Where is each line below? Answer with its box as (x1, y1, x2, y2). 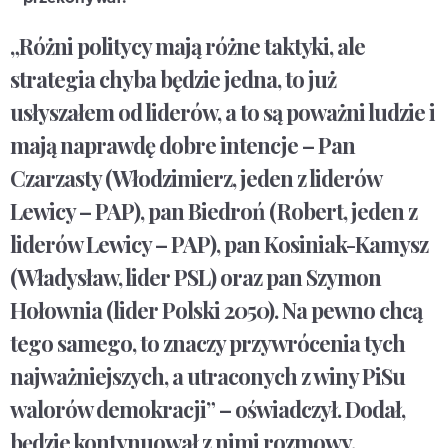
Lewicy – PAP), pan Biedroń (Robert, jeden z (10, 196, 417, 227)
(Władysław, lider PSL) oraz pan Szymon (10, 262, 381, 293)
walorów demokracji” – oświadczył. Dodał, (10, 394, 405, 425)
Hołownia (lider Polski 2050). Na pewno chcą (10, 295, 422, 326)
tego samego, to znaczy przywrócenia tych (10, 328, 405, 359)
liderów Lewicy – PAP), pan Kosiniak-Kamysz (10, 229, 428, 260)
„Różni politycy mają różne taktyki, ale (10, 31, 365, 62)
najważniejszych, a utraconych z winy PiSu (10, 361, 405, 392)
